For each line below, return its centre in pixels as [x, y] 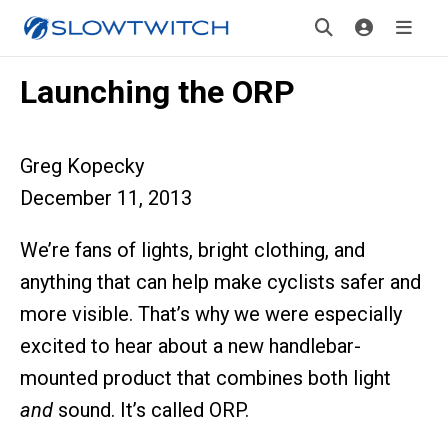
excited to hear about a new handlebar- [190, 346]
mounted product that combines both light [205, 378]
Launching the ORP [157, 92]
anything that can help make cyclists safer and [220, 282]
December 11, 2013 [106, 198]
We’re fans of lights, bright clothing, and [192, 250]
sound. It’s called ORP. [151, 410]
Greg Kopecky [82, 166]
